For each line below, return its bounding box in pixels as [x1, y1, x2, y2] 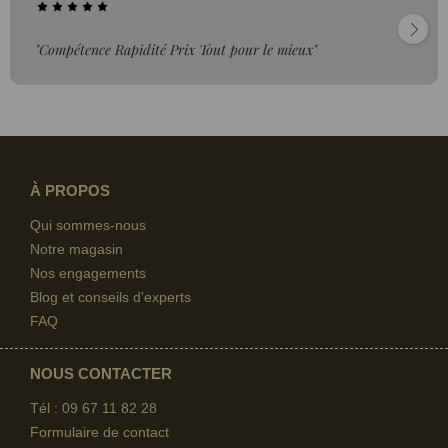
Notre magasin [30, 240, 123, 257]
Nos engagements [30, 264, 146, 281]
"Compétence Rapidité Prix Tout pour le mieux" [35, 39, 317, 59]
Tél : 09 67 [30, 399, 98, 416]
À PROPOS [30, 181, 110, 199]
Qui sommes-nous [30, 216, 146, 233]
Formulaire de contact [30, 423, 169, 440]
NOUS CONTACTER [30, 364, 172, 382]
